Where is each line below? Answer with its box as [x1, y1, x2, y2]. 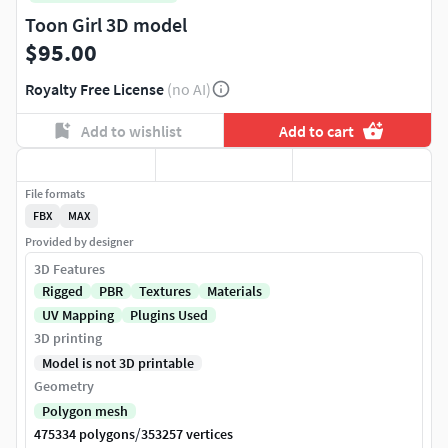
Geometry [34, 377, 94, 396]
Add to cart [279, 120, 355, 141]
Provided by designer [25, 234, 133, 250]
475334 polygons [34, 425, 135, 444]
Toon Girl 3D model [25, 12, 187, 38]
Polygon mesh [42, 402, 128, 421]
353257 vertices [141, 425, 233, 444]
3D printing [34, 329, 102, 348]
